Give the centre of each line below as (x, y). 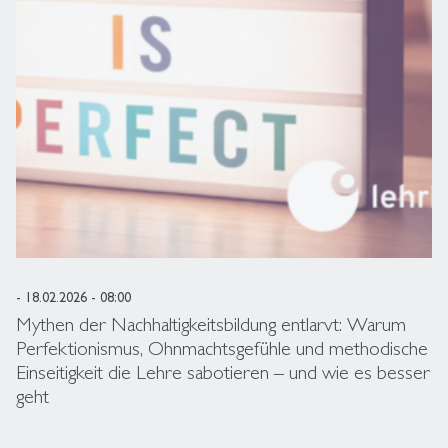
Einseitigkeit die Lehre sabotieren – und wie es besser (223, 372)
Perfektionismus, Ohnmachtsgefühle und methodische (222, 348)
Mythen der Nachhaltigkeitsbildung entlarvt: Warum (211, 324)
